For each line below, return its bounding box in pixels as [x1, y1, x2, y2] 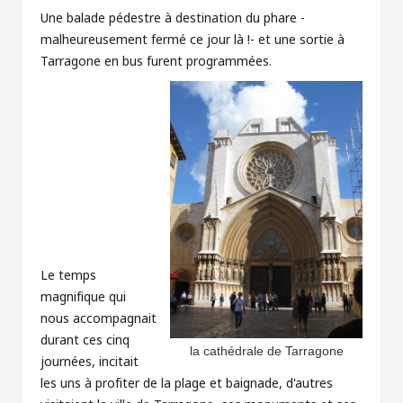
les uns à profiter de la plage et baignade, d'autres [40, 374, 333, 393]
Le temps [40, 266, 96, 285]
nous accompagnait [40, 309, 157, 328]
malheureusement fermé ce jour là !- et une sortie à [40, 31, 345, 49]
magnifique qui [40, 288, 126, 307]
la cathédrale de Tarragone [189, 344, 344, 359]
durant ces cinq [40, 331, 130, 350]
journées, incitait [40, 353, 139, 372]
